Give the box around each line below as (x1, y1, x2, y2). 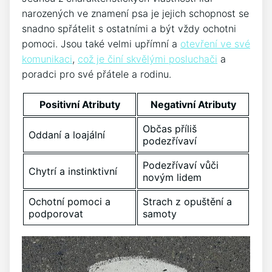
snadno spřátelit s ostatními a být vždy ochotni (22, 22, 236, 35)
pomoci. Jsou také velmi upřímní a (22, 37, 180, 50)
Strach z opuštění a (143, 195, 232, 208)
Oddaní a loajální (29, 128, 105, 141)
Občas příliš (143, 122, 197, 135)
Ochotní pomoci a (29, 195, 110, 208)
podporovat (29, 207, 83, 220)
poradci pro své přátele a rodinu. (22, 67, 171, 80)
